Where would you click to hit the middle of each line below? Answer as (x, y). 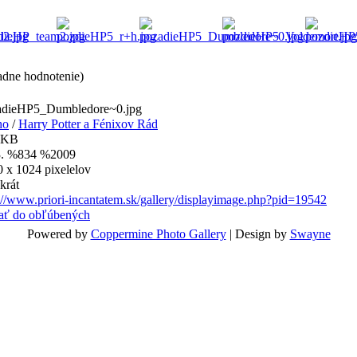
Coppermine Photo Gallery (158, 234)
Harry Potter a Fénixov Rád (88, 124)
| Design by (258, 234)
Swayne (310, 234)
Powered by (59, 234)
